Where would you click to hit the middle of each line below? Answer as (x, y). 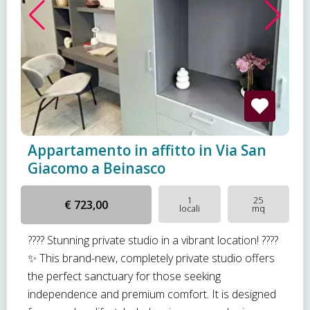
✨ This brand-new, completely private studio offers (151, 258)
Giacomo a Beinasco (97, 168)
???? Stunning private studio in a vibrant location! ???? (153, 240)
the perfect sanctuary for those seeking (124, 276)
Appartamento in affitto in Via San (147, 150)
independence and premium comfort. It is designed (152, 294)
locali (189, 208)
